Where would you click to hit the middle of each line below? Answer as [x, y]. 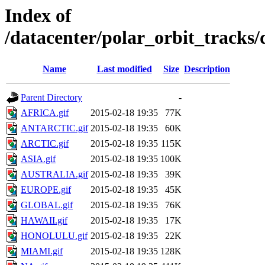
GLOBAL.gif [47, 205]
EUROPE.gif [46, 190]
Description [207, 69]
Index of [38, 15]
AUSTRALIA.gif [54, 174]
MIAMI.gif [42, 251]
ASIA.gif [38, 159]
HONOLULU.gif [54, 236]
